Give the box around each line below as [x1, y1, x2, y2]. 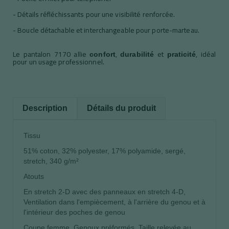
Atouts [24, 172, 44, 180]
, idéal [196, 47, 216, 61]
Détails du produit [87, 103, 156, 112]
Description [22, 103, 67, 112]
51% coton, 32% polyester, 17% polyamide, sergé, [24, 146, 186, 155]
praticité [167, 50, 196, 58]
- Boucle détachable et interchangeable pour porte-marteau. [13, 23, 199, 37]
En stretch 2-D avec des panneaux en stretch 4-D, [24, 187, 186, 196]
